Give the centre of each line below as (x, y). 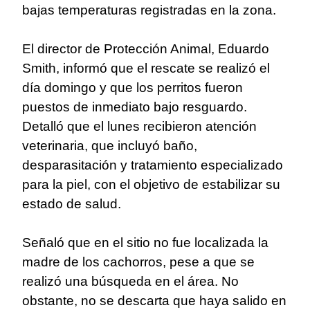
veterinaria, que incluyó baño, (110, 146)
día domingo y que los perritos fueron (133, 88)
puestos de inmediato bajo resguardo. (135, 107)
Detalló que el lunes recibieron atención (139, 127)
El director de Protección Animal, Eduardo (146, 49)
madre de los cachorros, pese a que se (138, 262)
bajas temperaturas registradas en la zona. (149, 10)
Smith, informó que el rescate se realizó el (146, 69)
